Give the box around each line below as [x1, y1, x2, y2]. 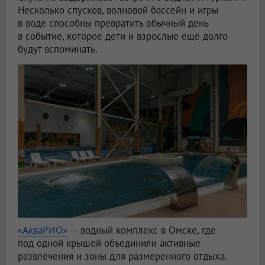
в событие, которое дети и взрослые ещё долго [18, 29, 228, 43]
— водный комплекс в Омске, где [67, 223, 216, 237]
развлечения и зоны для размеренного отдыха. [18, 249, 227, 263]
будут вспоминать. [18, 42, 98, 56]
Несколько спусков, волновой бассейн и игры [18, 3, 218, 17]
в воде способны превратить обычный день [18, 16, 208, 30]
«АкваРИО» [18, 223, 67, 237]
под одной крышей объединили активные [18, 236, 201, 250]
